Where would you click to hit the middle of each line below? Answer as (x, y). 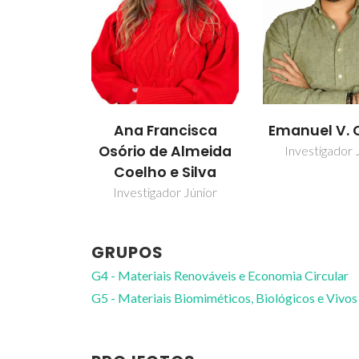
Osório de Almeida (165, 151)
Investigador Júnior (165, 192)
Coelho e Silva (165, 172)
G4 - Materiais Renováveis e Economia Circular (220, 275)
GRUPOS (127, 252)
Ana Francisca (165, 130)
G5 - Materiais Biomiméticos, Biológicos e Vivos (224, 297)
